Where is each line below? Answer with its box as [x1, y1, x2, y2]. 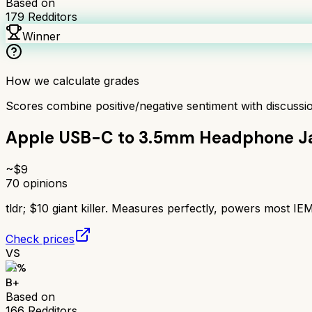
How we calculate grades [6, 73, 139, 88]
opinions [19, 175, 68, 190]
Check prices [6, 231, 75, 246]
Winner [22, 29, 61, 43]
